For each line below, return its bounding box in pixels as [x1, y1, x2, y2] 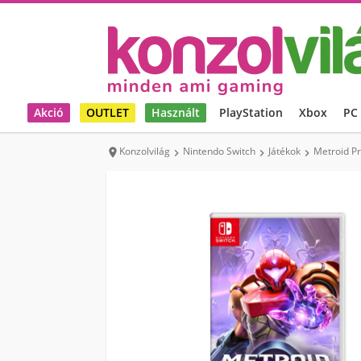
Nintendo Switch [183, 144, 255, 158]
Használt [151, 105, 200, 120]
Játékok [268, 144, 301, 158]
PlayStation [219, 105, 283, 120]
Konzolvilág [119, 144, 170, 158]
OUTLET [86, 105, 129, 120]
